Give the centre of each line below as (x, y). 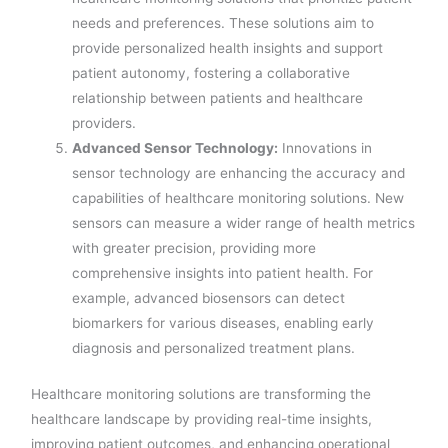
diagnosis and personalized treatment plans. (214, 348)
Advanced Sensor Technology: (175, 148)
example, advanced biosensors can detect (209, 298)
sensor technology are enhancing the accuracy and (239, 173)
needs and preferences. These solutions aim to (223, 23)
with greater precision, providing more (194, 248)
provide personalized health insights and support (228, 48)
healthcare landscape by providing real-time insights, (202, 418)
